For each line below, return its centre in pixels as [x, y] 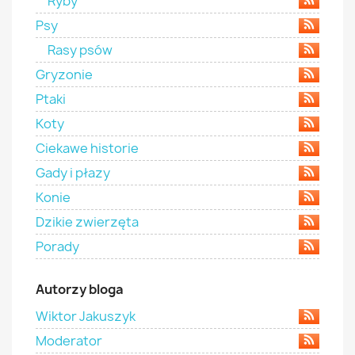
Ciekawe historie [87, 148]
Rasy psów [80, 50]
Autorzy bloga [80, 289]
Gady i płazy [73, 173]
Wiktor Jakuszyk [86, 316]
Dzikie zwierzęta [87, 222]
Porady [57, 246]
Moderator [69, 341]
